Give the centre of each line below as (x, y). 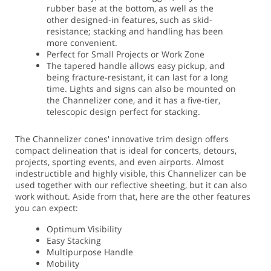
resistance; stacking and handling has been (135, 31)
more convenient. (82, 42)
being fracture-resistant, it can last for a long (137, 77)
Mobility (63, 263)
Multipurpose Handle (90, 252)
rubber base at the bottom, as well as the (130, 8)
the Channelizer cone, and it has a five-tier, (133, 100)
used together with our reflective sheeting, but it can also (131, 184)
